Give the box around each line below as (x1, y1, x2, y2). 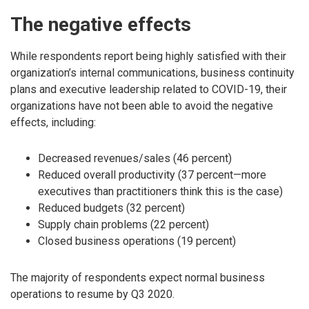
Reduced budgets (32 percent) (38, 201, 185, 215)
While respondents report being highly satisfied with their (10, 49, 286, 63)
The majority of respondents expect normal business (10, 271, 265, 285)
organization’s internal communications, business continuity (10, 66, 295, 79)
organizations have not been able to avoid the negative (10, 99, 273, 112)
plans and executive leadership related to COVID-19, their (10, 82, 287, 96)
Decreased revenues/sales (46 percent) (38, 152, 232, 166)
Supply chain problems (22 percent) (38, 218, 209, 232)
